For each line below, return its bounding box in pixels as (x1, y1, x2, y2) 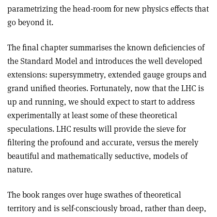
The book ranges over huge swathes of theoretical (7, 189, 181, 200)
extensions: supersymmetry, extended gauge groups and (7, 69, 207, 80)
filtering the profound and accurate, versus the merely (7, 137, 199, 148)
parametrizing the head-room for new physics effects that (7, 3, 209, 14)
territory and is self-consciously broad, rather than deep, (7, 203, 206, 214)
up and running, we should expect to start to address (7, 96, 195, 107)
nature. (7, 164, 32, 175)
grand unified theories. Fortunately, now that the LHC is (7, 83, 204, 93)
